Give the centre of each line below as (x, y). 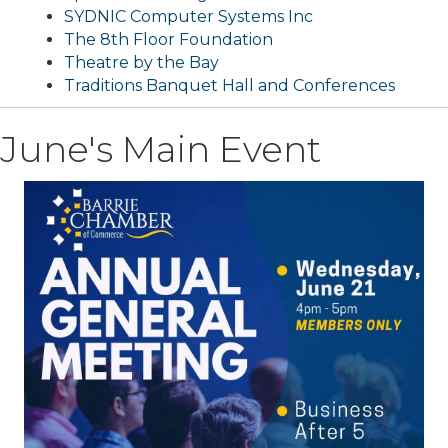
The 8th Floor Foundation (168, 40)
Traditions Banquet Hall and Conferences (229, 86)
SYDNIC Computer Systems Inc (188, 17)
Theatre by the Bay (141, 63)
